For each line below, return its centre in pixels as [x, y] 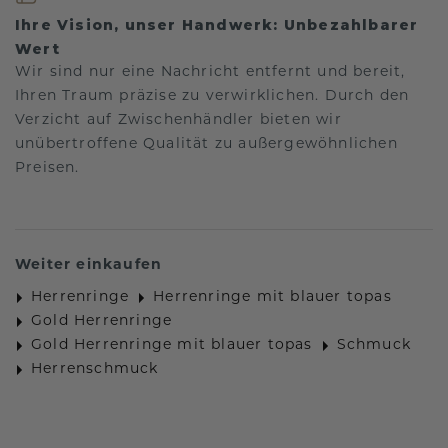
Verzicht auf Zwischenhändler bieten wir [178, 121]
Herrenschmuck [95, 370]
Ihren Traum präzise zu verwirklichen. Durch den [212, 97]
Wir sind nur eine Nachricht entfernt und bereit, [210, 73]
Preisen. [47, 169]
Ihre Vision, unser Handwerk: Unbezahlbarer [217, 25]
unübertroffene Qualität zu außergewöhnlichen [206, 145]
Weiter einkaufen [89, 266]
